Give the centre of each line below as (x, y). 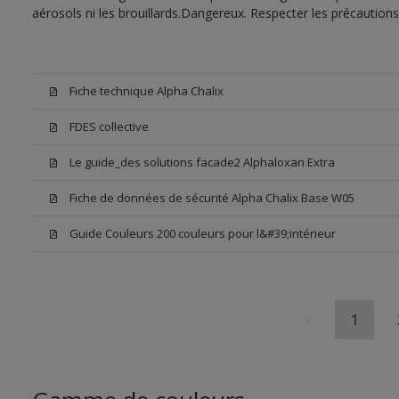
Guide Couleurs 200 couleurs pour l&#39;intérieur (202, 233)
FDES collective (109, 126)
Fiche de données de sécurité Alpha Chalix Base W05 (212, 198)
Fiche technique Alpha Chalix (146, 91)
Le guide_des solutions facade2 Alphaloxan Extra (202, 162)
